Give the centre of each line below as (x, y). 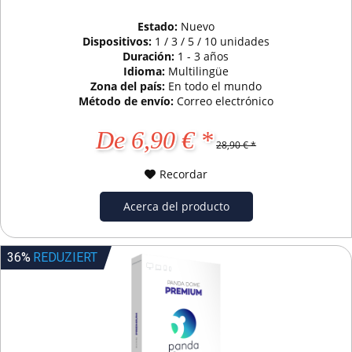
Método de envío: (127, 101)
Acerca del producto (176, 206)
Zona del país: (129, 86)
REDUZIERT (66, 257)
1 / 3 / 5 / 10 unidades (212, 41)
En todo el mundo (214, 86)
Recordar (184, 174)
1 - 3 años (203, 56)
